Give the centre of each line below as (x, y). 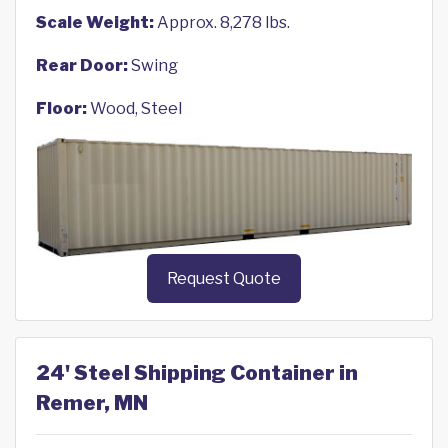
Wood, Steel (134, 108)
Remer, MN (92, 403)
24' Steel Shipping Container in (197, 373)
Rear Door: (82, 65)
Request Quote (224, 279)
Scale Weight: (95, 22)
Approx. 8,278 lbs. (222, 22)
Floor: (61, 108)
